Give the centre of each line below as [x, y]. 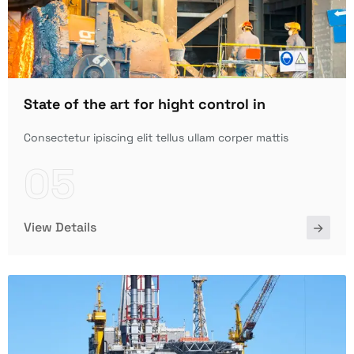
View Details [60, 227]
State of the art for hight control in [145, 104]
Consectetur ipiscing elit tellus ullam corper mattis [156, 137]
